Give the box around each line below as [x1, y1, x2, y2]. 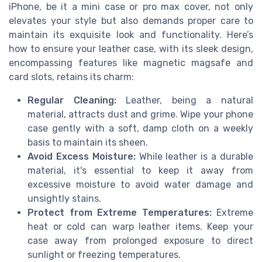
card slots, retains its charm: [9, 71, 134, 82]
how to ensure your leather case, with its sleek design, [9, 43, 253, 54]
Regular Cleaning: [27, 94, 116, 106]
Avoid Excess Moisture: [27, 150, 136, 162]
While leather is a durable [135, 150, 254, 162]
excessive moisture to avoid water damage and [27, 178, 253, 190]
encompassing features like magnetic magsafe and [9, 57, 253, 68]
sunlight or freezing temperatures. [27, 249, 181, 260]
